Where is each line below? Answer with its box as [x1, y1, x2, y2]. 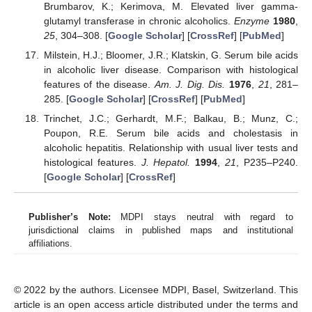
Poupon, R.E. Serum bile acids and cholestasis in [43, 127, 298, 139]
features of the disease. [43, 79, 155, 91]
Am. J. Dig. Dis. [154, 79, 226, 91]
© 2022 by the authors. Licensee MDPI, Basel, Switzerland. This [14, 284, 298, 296]
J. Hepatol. [141, 157, 191, 169]
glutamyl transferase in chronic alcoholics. [43, 15, 234, 27]
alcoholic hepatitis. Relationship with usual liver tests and [43, 142, 298, 154]
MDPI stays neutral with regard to [110, 212, 294, 223]
